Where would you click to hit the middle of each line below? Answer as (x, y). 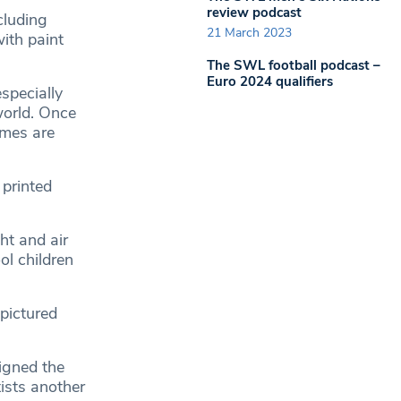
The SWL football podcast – (294, 65)
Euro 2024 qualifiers (270, 81)
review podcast (254, 12)
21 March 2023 (249, 33)
